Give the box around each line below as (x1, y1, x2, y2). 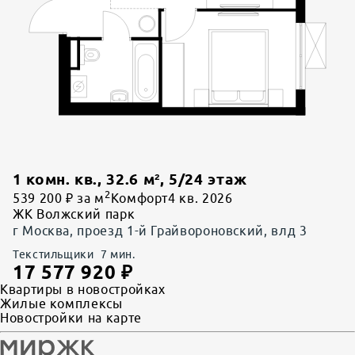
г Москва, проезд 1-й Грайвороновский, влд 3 (13, 223, 307, 238)
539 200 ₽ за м (13, 190, 105, 205)
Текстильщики (13, 247, 94, 261)
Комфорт (110, 190, 169, 205)
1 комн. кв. (13, 170, 98, 188)
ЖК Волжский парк (13, 206, 136, 221)
